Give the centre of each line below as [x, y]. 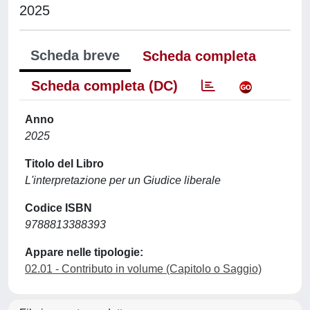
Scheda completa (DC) [104, 85]
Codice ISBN [58, 208]
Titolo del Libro [64, 163]
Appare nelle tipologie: [84, 252]
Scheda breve [75, 55]
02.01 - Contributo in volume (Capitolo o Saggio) [143, 268]
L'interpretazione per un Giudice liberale [123, 180]
